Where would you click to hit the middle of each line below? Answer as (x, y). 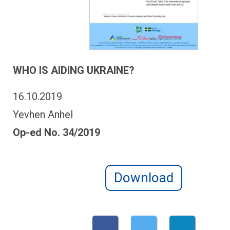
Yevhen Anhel (43, 114)
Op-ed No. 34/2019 (56, 132)
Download (144, 178)
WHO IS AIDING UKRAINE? (74, 70)
